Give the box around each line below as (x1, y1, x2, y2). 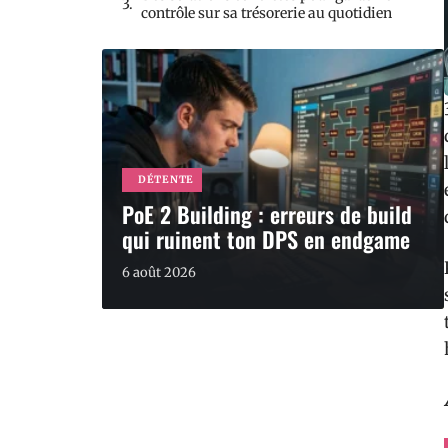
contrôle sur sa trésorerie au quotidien (141, 4, 392, 22)
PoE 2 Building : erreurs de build (122, 198, 412, 230)
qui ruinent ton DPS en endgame (122, 223, 410, 255)
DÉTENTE (138, 173, 194, 186)
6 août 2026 (122, 264, 196, 281)
